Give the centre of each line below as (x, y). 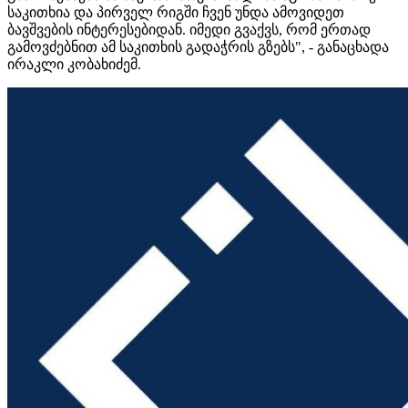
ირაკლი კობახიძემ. (74, 64)
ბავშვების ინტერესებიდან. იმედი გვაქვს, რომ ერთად (189, 29)
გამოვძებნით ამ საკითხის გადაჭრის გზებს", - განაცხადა (198, 46)
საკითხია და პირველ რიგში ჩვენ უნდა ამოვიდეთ (176, 12)
